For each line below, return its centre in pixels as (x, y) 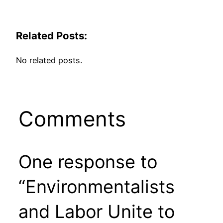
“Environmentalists (96, 186)
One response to (88, 162)
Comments (72, 118)
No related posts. (49, 60)
